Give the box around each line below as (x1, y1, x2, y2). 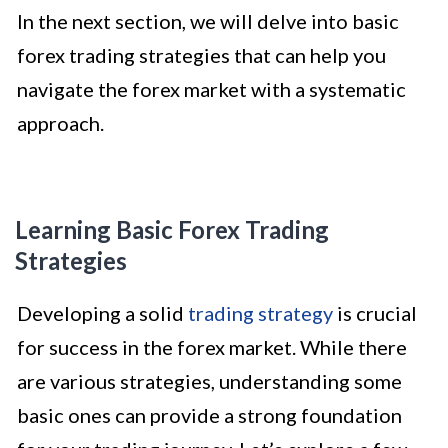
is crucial (333, 300, 417, 325)
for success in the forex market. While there (17, 334, 407, 359)
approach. (17, 110, 104, 135)
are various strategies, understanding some (17, 368, 402, 393)
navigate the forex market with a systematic (17, 76, 406, 101)
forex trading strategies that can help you (17, 42, 386, 67)
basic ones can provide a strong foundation (17, 402, 402, 427)
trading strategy (188, 300, 333, 325)
